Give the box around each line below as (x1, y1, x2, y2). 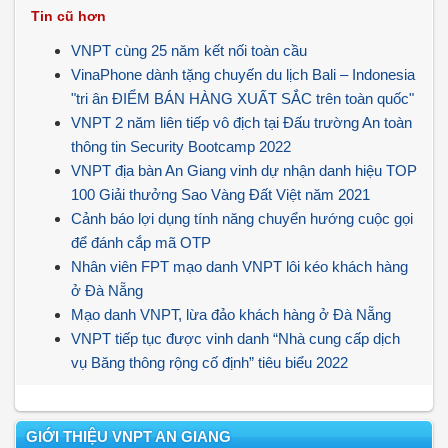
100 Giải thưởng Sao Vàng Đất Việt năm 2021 (71, 186, 370, 203)
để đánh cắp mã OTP (71, 234, 211, 251)
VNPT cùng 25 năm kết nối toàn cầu (71, 42, 307, 59)
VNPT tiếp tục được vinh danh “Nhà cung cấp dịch (71, 330, 400, 347)
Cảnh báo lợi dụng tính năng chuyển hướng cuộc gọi (71, 210, 413, 227)
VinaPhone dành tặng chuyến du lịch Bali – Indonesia (71, 66, 415, 83)
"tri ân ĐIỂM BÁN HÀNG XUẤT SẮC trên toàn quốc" (71, 90, 414, 107)
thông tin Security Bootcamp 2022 (71, 138, 291, 155)
